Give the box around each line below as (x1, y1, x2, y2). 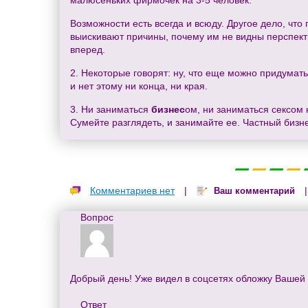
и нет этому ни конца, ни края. (70, 80, 208, 92)
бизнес (151, 104, 185, 115)
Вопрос (80, 211, 113, 223)
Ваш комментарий (214, 186, 295, 197)
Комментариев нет (90, 185, 175, 197)
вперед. (70, 44, 105, 56)
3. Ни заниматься (70, 104, 151, 115)
